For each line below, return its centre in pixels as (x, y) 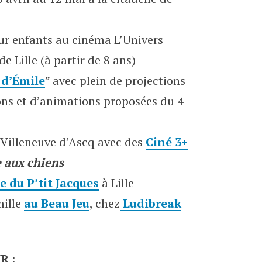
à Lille (116, 183)
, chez (105, 203)
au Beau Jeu (57, 203)
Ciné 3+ (167, 142)
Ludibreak (151, 203)
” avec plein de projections (115, 80)
